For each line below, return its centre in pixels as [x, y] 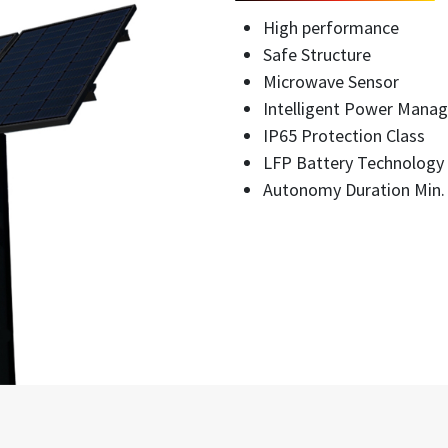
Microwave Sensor [330, 81]
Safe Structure [316, 54]
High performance [330, 27]
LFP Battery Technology [353, 162]
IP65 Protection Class [343, 135]
